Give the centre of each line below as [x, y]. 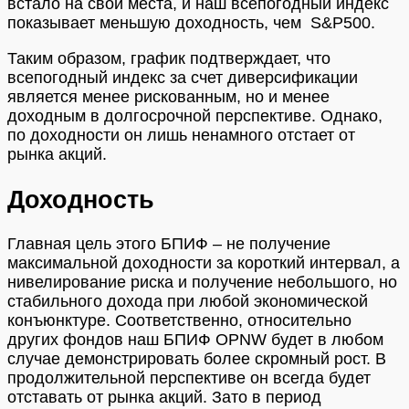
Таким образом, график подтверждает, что [169, 59]
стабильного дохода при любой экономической [188, 302]
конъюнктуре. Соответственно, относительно [179, 321]
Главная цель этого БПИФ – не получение [169, 244]
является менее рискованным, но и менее [168, 97]
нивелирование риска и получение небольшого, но [202, 283]
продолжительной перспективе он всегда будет [189, 378]
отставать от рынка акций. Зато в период [164, 398]
